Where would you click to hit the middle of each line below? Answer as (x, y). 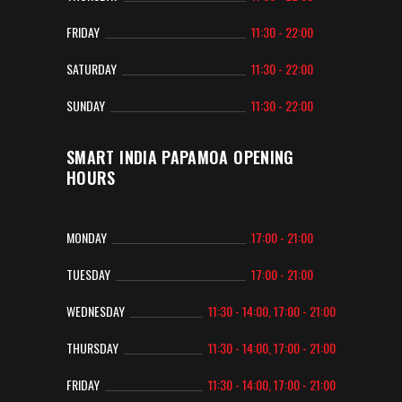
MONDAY (87, 237)
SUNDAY (86, 105)
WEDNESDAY (96, 311)
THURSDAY (92, 348)
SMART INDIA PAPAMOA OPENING (180, 157)
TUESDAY (88, 274)
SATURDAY (92, 69)
